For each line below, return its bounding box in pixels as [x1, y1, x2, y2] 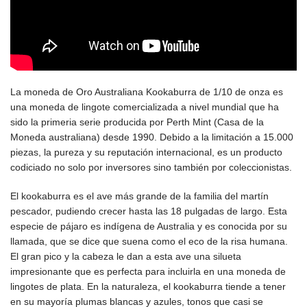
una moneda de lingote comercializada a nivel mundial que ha [10, 101, 279, 113]
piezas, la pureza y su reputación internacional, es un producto [10, 147, 282, 158]
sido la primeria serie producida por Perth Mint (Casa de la [10, 116, 264, 128]
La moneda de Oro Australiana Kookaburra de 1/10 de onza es [10, 86, 283, 98]
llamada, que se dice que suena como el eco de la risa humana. [10, 236, 288, 247]
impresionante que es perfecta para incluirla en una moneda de [10, 266, 286, 278]
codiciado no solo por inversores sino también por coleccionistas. [10, 162, 292, 173]
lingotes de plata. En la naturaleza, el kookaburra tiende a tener [10, 281, 286, 293]
